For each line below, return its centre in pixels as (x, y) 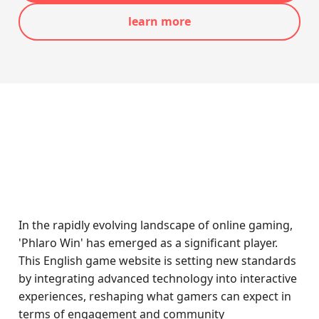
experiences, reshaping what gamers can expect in (155, 296)
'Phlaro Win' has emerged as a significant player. (148, 243)
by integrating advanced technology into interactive (158, 278)
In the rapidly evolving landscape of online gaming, (156, 225)
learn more (159, 21)
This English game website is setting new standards (158, 261)
